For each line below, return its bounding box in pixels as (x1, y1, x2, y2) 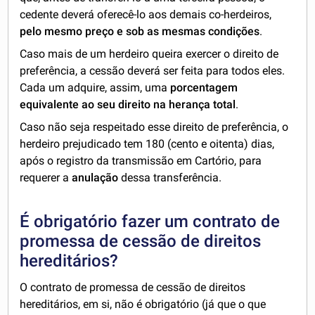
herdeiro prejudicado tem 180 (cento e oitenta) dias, (20, 137, 275, 151)
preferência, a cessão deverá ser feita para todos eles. (20, 64, 285, 78)
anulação (72, 171, 119, 185)
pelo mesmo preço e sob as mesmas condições (20, 25, 260, 39)
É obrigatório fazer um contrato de (20, 212, 281, 232)
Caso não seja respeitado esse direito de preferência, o (20, 120, 289, 134)
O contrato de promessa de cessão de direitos (20, 281, 246, 295)
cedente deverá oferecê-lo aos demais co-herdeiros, (20, 8, 272, 22)
